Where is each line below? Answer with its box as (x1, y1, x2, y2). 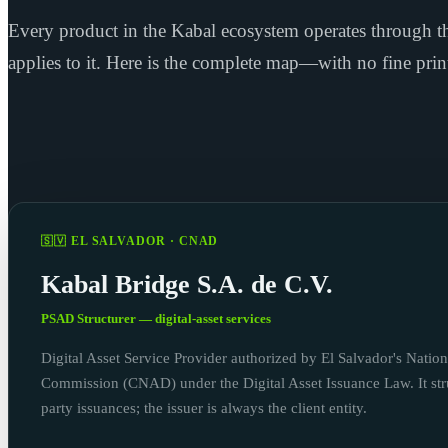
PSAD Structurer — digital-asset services (41, 311, 271, 327)
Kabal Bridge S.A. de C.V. (41, 269, 333, 300)
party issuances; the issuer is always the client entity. (41, 399, 367, 416)
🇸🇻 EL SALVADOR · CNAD (41, 235, 219, 248)
